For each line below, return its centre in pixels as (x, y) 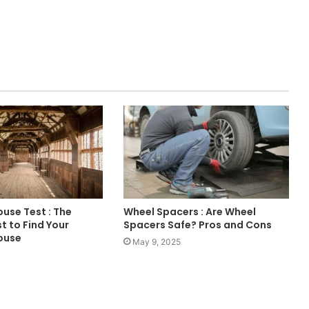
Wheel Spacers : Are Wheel (189, 212)
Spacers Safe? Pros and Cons (197, 225)
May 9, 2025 (156, 242)
